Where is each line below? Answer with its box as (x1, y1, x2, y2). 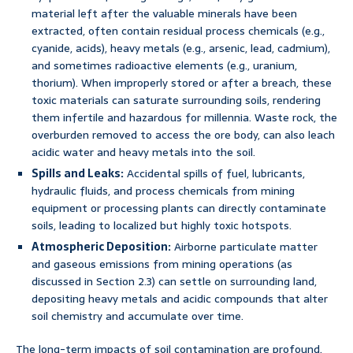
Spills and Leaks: (32, 165, 124, 183)
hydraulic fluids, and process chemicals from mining (32, 182, 295, 200)
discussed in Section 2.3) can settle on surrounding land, (32, 273, 317, 291)
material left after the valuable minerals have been (32, 5, 297, 23)
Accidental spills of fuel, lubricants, (124, 165, 305, 183)
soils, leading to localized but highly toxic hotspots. (32, 217, 292, 235)
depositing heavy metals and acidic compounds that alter (32, 290, 328, 308)
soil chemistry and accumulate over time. (32, 307, 243, 325)
